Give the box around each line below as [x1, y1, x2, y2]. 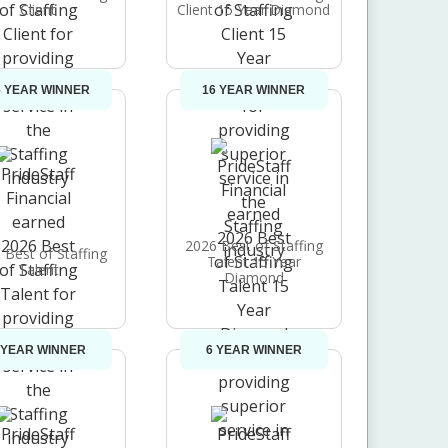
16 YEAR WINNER [202, 83, 306, 97]
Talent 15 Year [206, 251, 301, 271]
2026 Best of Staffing [184, 235, 323, 255]
